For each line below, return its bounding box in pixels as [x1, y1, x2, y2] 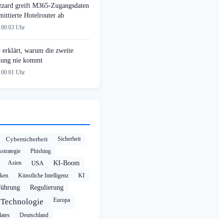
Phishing [30, 148, 51, 155]
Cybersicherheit [6, 135, 48, 143]
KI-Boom [53, 159, 80, 167]
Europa [53, 197, 70, 204]
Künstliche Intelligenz [18, 172, 68, 179]
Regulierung [30, 184, 64, 192]
